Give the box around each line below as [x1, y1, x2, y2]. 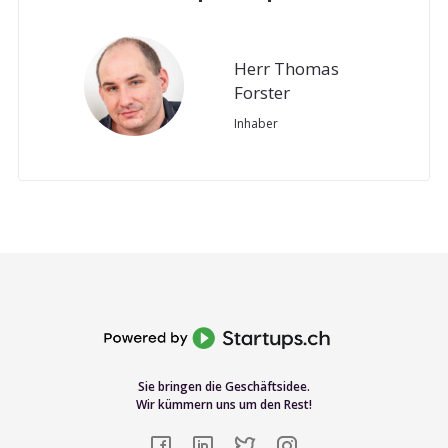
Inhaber [234, 114, 278, 132]
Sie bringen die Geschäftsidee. [138, 378, 310, 396]
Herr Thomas [234, 56, 339, 80]
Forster [234, 80, 290, 104]
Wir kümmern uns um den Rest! [136, 396, 312, 414]
